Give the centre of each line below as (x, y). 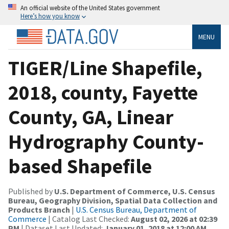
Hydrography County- (106, 141)
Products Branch (39, 209)
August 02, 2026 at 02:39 (174, 219)
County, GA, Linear (91, 117)
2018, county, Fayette (103, 92)
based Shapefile (80, 166)
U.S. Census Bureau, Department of (136, 209)
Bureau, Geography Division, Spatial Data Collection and (113, 200)
